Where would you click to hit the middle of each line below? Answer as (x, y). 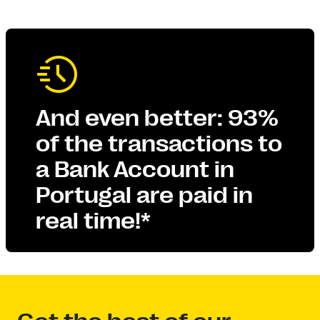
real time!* (93, 221)
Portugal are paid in (144, 195)
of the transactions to (159, 144)
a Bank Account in (135, 169)
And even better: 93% (157, 118)
